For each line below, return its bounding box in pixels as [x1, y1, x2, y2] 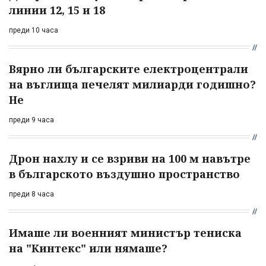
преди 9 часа [9, 115, 54, 124]
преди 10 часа [9, 26, 58, 34]
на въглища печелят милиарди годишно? [9, 77, 256, 91]
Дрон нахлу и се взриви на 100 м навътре [9, 151, 251, 166]
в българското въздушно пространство [9, 166, 240, 181]
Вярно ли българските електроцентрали [9, 61, 248, 76]
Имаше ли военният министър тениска [9, 225, 242, 240]
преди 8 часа [9, 189, 54, 198]
